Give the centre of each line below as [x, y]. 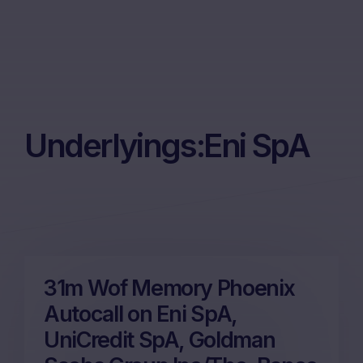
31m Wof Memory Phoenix [169, 288]
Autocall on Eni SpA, [140, 314]
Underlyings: [114, 145]
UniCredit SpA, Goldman [160, 340]
